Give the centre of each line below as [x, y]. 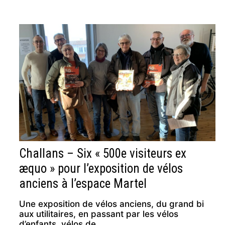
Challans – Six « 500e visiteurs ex [103, 154]
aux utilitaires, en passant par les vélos [99, 214]
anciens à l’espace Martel [83, 184]
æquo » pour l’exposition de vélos [101, 169]
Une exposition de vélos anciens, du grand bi [112, 204]
